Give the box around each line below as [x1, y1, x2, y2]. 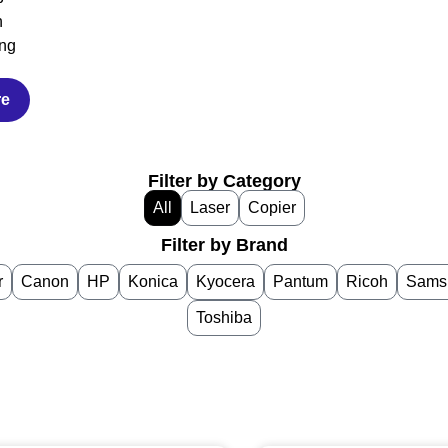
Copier [247, 199, 296, 217]
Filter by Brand [160, 235, 288, 256]
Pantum [272, 273, 328, 291]
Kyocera [195, 273, 255, 291]
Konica [127, 273, 178, 291]
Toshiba [196, 309, 252, 327]
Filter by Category [147, 171, 301, 192]
